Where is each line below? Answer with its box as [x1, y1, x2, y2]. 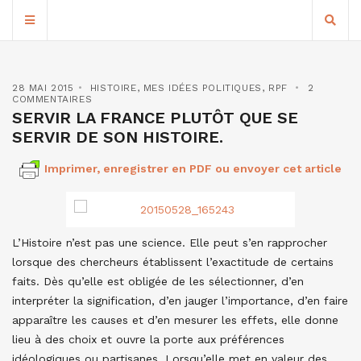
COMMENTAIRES [12, 93, 93, 105]
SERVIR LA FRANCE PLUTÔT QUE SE [12, 108, 298, 127]
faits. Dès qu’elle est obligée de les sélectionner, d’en [12, 275, 304, 288]
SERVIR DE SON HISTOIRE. [12, 127, 223, 147]
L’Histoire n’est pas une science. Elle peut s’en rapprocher [12, 236, 327, 249]
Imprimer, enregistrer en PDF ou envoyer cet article [44, 162, 342, 175]
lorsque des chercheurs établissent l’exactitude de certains [12, 255, 334, 268]
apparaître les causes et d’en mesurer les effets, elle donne [12, 313, 338, 326]
